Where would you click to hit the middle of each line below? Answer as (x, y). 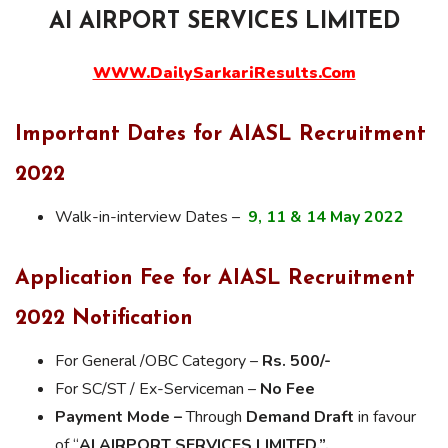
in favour (385, 416)
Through (214, 416)
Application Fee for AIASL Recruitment (215, 278)
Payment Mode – (118, 416)
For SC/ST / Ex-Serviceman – (157, 388)
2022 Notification (107, 318)
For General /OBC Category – (158, 360)
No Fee (287, 388)
